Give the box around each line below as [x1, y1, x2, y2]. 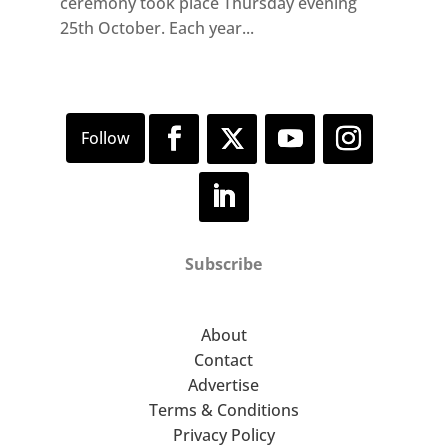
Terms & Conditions [148, 399, 299, 422]
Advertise [188, 374, 260, 397]
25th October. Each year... [59, 16, 254, 39]
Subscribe [185, 253, 263, 276]
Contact [194, 349, 254, 372]
